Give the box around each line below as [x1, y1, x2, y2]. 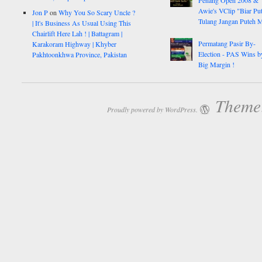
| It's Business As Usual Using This [32, 18, 132, 28]
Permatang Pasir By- [198, 39, 256, 49]
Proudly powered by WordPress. [107, 105, 198, 115]
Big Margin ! [198, 60, 235, 70]
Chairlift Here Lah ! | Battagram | [32, 29, 123, 39]
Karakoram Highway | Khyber [32, 39, 117, 49]
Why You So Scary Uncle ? [58, 8, 136, 18]
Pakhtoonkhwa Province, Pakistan [32, 50, 127, 60]
